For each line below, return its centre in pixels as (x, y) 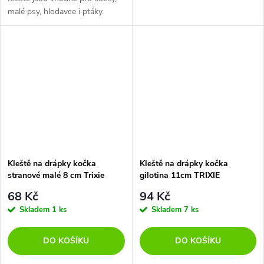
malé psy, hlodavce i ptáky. (56, 12)
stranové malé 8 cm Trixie (56, 175)
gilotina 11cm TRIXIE (179, 175)
